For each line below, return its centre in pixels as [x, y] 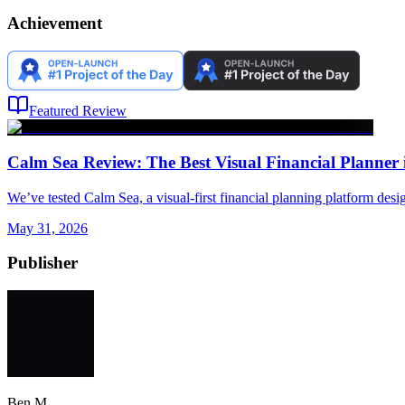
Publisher [42, 263]
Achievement [55, 24]
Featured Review [78, 111]
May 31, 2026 [47, 228]
